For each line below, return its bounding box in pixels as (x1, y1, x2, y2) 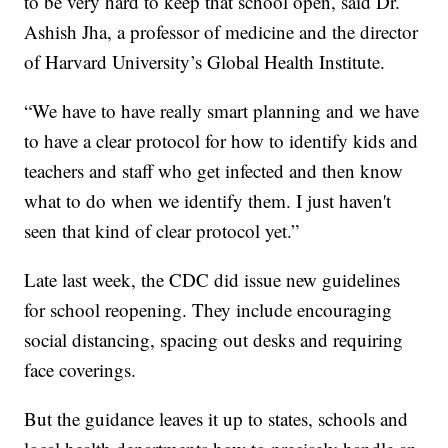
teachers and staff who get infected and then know (24, 158, 404, 184)
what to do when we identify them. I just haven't (24, 188, 392, 214)
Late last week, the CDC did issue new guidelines (24, 267, 401, 293)
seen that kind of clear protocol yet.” (24, 218, 300, 244)
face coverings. (24, 357, 137, 383)
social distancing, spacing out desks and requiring (24, 327, 404, 353)
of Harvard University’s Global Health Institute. (24, 49, 386, 75)
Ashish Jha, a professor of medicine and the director (24, 19, 419, 45)
